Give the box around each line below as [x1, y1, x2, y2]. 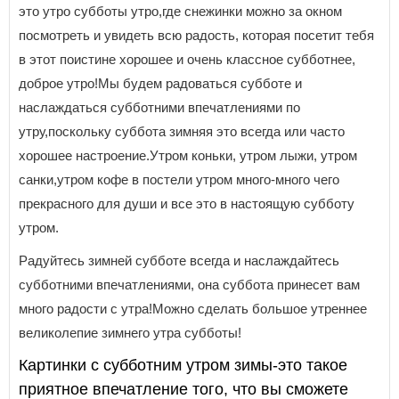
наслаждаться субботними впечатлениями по [19, 100, 300, 116]
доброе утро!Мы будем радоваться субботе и [19, 76, 302, 92]
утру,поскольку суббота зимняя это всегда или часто [19, 124, 345, 140]
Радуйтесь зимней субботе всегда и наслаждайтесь [19, 253, 339, 269]
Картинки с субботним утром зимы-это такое [19, 356, 347, 375]
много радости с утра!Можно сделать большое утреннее [19, 301, 367, 317]
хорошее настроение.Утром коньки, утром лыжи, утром [19, 148, 357, 164]
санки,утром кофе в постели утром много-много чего [19, 172, 339, 188]
